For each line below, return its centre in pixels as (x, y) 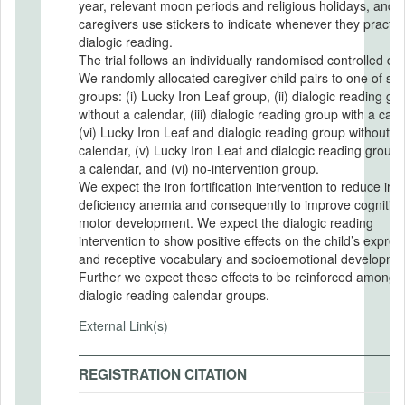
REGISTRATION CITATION (163, 374)
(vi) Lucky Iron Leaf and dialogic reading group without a (240, 132)
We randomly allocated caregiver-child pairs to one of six (240, 77)
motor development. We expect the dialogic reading (226, 222)
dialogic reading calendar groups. (174, 294)
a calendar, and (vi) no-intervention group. (201, 168)
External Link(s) (123, 325)
